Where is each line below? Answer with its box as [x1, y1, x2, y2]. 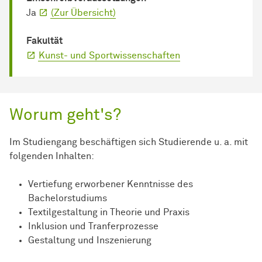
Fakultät [26, 36, 63, 46]
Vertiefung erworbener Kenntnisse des [28, 180, 193, 189]
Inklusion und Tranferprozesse [28, 222, 158, 232]
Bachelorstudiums [28, 194, 107, 204]
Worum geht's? [9, 107, 121, 124]
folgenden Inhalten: [9, 151, 94, 161]
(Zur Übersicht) [51, 8, 116, 18]
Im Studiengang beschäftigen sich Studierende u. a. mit [9, 137, 248, 147]
